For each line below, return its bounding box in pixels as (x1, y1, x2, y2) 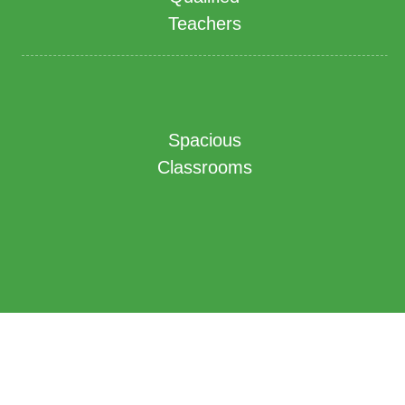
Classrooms (156, 157, 252, 178)
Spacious (167, 130, 241, 151)
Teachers (167, 14, 241, 34)
